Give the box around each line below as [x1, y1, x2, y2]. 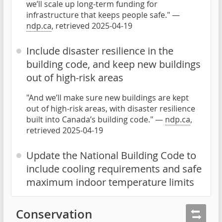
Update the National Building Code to [26, 148, 196, 162]
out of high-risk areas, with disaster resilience [26, 103, 195, 114]
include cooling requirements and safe [26, 162, 202, 175]
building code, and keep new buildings [26, 57, 201, 71]
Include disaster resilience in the [26, 44, 173, 57]
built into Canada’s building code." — [26, 113, 165, 125]
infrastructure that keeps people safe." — [26, 9, 180, 20]
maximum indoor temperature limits [26, 175, 194, 189]
